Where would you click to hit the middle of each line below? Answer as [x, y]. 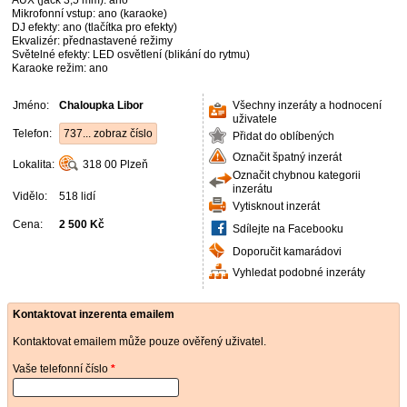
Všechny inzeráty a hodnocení [307, 105]
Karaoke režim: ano [60, 68]
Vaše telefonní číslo [62, 369]
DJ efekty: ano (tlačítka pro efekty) [94, 27]
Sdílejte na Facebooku [288, 229]
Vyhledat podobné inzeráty [299, 273]
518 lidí [77, 196]
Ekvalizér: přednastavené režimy [92, 41]
